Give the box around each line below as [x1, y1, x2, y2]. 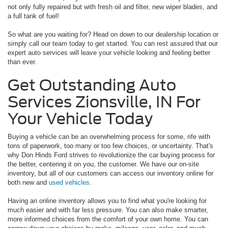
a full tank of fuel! [8, 12, 59, 20]
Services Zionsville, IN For [8, 92, 201, 111]
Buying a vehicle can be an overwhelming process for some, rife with [8, 132, 210, 140]
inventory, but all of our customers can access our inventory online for [8, 169, 213, 177]
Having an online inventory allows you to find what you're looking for [8, 196, 207, 205]
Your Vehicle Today [8, 109, 153, 128]
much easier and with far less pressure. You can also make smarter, [8, 206, 208, 214]
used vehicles [49, 178, 90, 186]
